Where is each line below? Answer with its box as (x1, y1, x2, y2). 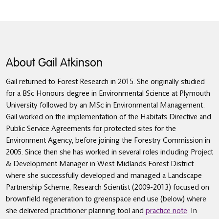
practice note (146, 206, 187, 215)
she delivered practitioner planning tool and (6, 206, 146, 215)
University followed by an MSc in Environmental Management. (6, 101, 205, 109)
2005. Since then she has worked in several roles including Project (6, 148, 213, 156)
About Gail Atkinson (6, 56, 103, 70)
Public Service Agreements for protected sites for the (6, 124, 176, 133)
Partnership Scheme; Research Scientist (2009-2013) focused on (6, 183, 209, 192)
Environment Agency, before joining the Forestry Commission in (6, 136, 210, 145)
